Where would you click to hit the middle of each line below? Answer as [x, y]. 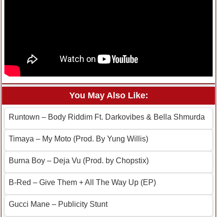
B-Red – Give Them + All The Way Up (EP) [82, 183]
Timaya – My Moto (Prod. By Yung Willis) [78, 139]
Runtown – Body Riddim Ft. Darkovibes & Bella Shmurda [107, 117]
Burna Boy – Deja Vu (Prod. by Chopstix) [79, 161]
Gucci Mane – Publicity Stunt [58, 204]
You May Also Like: [108, 96]
